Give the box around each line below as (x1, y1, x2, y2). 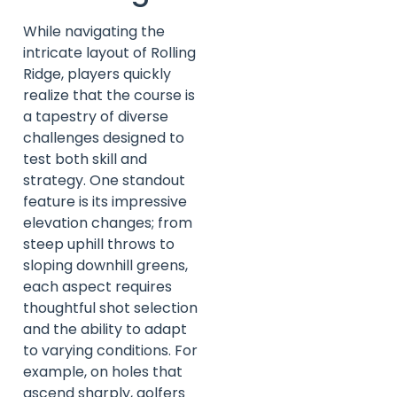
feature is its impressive (23, 191, 187, 213)
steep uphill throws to (23, 234, 175, 255)
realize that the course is (23, 85, 195, 106)
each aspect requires (23, 276, 172, 298)
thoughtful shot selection (23, 298, 198, 319)
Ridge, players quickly (23, 64, 171, 85)
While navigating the (23, 21, 165, 43)
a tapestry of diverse (23, 106, 168, 128)
